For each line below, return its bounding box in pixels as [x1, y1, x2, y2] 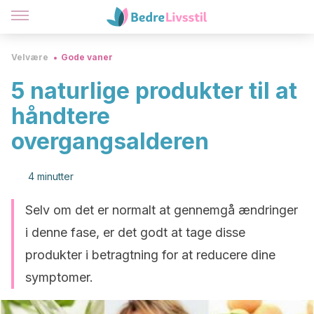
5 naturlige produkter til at [11, 77, 297, 104]
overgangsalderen [11, 128, 209, 155]
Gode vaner [61, 52, 113, 62]
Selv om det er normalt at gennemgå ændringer [25, 203, 298, 217]
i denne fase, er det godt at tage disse [25, 225, 245, 240]
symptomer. [25, 270, 93, 285]
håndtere [11, 102, 110, 130]
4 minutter [28, 170, 74, 182]
